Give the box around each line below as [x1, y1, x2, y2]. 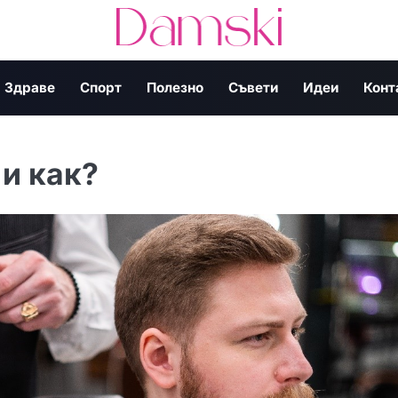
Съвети [228, 78, 278, 96]
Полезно [147, 78, 203, 96]
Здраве [4, 78, 55, 96]
